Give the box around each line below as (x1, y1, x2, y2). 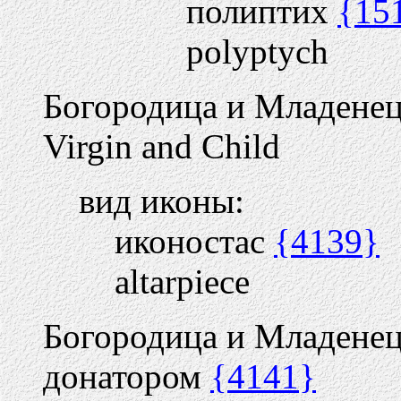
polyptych (186, 32, 328, 71)
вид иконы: (79, 182, 244, 220)
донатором (43, 357, 210, 396)
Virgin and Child (43, 127, 280, 166)
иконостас (115, 222, 274, 260)
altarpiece (115, 262, 250, 301)
